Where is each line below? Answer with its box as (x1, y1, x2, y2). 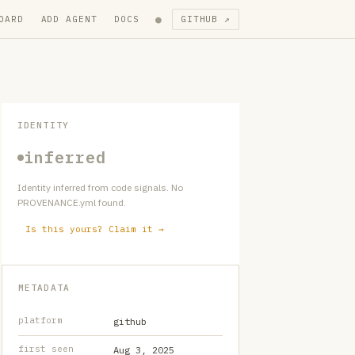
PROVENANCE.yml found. (17, 197, 126, 208)
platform (18, 315, 63, 326)
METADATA (18, 282, 70, 293)
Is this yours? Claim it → (25, 223, 164, 235)
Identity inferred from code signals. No (17, 181, 183, 193)
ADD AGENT (40, 13, 97, 25)
